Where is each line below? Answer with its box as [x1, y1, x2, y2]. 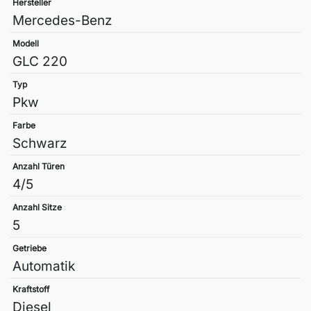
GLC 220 [12, 53, 67, 70]
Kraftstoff [12, 284, 49, 295]
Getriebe [12, 243, 47, 254]
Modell [12, 38, 39, 49]
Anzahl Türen [12, 161, 65, 172]
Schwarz [12, 135, 67, 152]
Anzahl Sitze [12, 202, 62, 213]
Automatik [12, 258, 75, 275]
